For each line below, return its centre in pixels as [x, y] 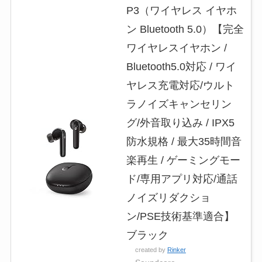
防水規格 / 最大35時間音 [184, 141]
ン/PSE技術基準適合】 [180, 216]
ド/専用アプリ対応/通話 [182, 179]
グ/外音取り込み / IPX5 [180, 123]
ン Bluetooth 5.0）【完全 [185, 29]
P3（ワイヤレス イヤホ [181, 10]
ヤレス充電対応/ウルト [180, 85]
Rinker [176, 249]
